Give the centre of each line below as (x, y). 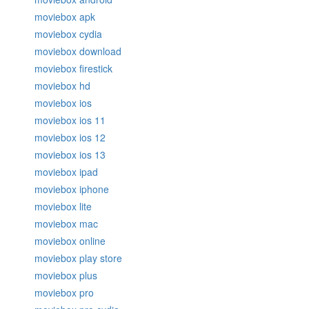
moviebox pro (64, 293)
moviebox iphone (72, 189)
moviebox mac (66, 224)
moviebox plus (66, 276)
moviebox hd (62, 86)
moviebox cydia (68, 34)
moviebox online (70, 241)
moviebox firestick (73, 69)
